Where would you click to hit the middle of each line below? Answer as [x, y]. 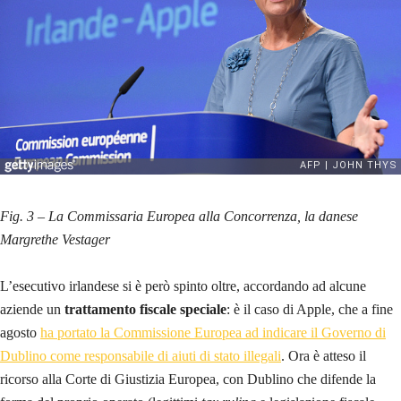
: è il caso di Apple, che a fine [310, 309]
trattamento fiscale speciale [145, 309]
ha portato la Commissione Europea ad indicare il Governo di [213, 332]
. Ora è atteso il [324, 355]
